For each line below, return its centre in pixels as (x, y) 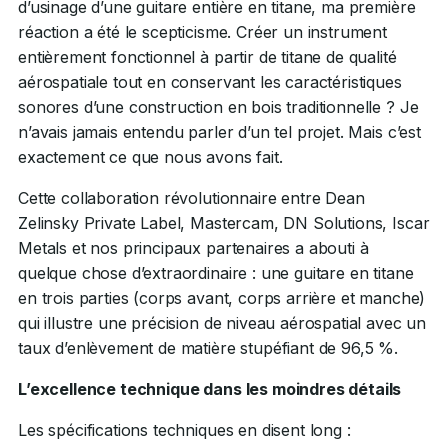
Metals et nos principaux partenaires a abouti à (193, 248)
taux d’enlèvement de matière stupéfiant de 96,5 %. (208, 348)
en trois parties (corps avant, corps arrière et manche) (222, 298)
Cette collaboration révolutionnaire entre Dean (191, 198)
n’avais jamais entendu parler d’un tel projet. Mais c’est (219, 132)
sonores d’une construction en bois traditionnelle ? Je (218, 107)
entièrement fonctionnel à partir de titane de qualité (207, 57)
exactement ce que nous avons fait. (150, 157)
